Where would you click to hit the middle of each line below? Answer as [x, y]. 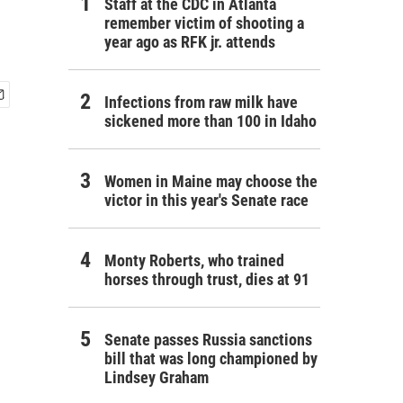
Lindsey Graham [157, 377]
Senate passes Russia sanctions [208, 340]
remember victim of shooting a [204, 23]
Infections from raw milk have [201, 102]
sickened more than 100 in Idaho [210, 121]
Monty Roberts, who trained [194, 260]
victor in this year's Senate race [206, 200]
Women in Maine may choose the [211, 181]
